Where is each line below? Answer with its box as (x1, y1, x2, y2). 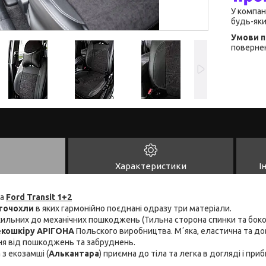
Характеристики (115, 160, 186, 171)
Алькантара (49, 248, 99, 258)
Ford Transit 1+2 (6, 192, 72, 202)
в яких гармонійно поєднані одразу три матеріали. (34, 203, 232, 213)
